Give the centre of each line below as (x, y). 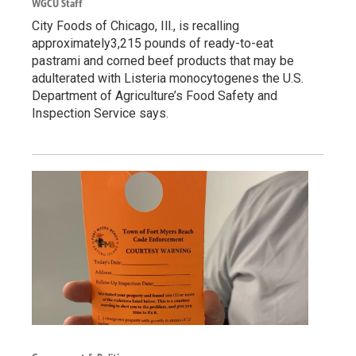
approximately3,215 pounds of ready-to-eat (153, 44)
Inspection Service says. (100, 114)
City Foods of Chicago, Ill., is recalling (135, 26)
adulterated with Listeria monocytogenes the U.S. (168, 79)
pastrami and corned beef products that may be (163, 61)
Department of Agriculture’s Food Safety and (155, 96)
